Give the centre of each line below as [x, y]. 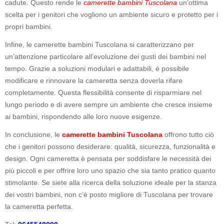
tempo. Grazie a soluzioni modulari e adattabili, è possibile [97, 68]
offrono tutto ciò [188, 134]
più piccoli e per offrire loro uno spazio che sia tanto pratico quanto [110, 170]
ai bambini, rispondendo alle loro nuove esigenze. [83, 116]
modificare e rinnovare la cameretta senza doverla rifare [94, 80]
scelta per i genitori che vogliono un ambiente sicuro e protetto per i [111, 14]
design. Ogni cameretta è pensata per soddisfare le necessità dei [108, 158]
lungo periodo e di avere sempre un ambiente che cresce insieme [109, 104]
